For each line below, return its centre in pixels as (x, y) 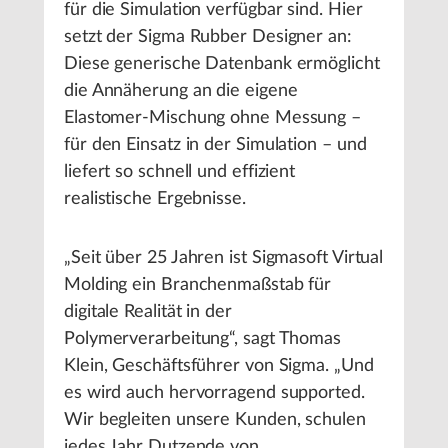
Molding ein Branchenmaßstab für (198, 285)
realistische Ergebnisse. (155, 199)
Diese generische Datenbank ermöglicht (222, 64)
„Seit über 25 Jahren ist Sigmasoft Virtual (224, 258)
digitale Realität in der (148, 312)
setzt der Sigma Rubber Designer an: (208, 37)
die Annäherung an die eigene (181, 91)
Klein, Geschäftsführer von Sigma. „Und (219, 366)
